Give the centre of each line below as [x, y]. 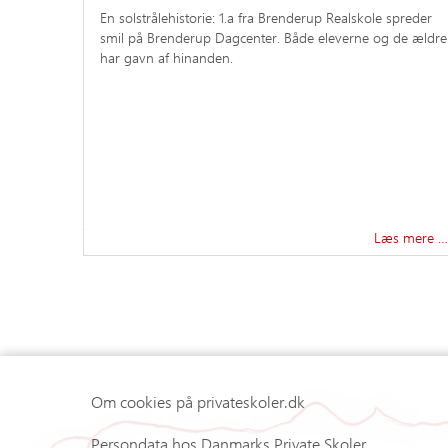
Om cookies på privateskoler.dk [198, 401]
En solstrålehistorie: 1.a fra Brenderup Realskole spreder [266, 17]
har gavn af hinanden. [166, 57]
